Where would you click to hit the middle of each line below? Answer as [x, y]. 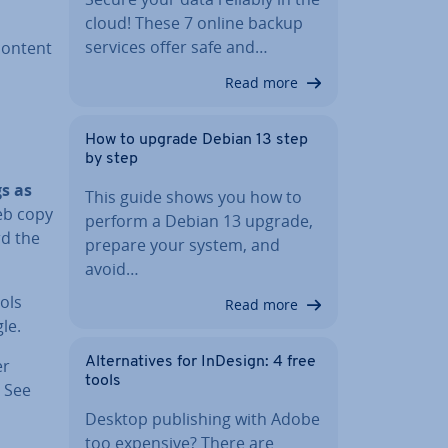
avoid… [112, 268]
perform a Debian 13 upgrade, [199, 220]
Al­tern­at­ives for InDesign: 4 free [200, 361]
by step [111, 158]
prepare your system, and [182, 244]
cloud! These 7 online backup [194, 22]
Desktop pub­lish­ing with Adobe [202, 418]
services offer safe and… [176, 46]
